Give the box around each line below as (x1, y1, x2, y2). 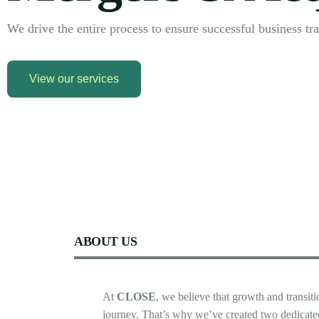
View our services (29, 73, 119, 85)
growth (232, 291, 264, 303)
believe (178, 291, 210, 303)
